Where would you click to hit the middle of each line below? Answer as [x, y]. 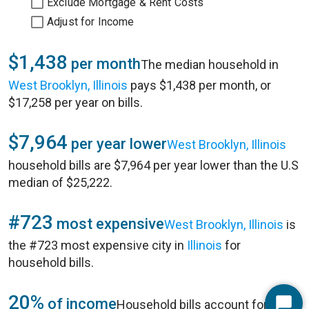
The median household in [210, 64]
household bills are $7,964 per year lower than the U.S [153, 165]
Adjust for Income [91, 22]
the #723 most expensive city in [98, 245]
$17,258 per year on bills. [76, 102]
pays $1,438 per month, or [199, 85]
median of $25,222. [60, 182]
